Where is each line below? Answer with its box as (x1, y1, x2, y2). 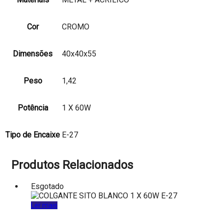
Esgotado (31, 182, 64, 192)
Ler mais (31, 201, 57, 210)
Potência (17, 103, 48, 112)
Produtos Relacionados (11, 158, 133, 172)
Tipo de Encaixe (5, 130, 60, 139)
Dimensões (13, 49, 53, 58)
